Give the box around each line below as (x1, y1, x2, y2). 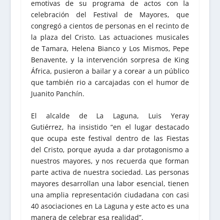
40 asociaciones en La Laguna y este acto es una (30, 201, 190, 211)
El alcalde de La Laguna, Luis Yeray (30, 111, 190, 121)
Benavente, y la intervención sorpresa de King (30, 55, 190, 64)
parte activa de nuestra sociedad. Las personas (30, 167, 190, 177)
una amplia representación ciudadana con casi (30, 190, 190, 200)
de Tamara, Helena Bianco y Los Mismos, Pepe (30, 43, 190, 53)
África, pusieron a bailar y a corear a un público (30, 66, 190, 76)
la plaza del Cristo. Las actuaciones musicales (30, 32, 190, 42)
